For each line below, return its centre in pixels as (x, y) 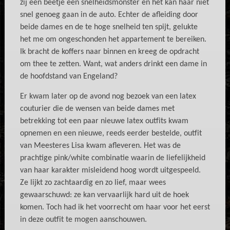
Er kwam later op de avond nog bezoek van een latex (108, 97)
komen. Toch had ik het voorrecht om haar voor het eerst (115, 207)
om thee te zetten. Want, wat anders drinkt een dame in (113, 64)
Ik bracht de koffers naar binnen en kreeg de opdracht (109, 52)
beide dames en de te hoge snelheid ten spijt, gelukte (109, 27)
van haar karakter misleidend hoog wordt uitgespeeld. (110, 170)
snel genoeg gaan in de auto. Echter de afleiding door (109, 15)
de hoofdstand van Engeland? (69, 76)
